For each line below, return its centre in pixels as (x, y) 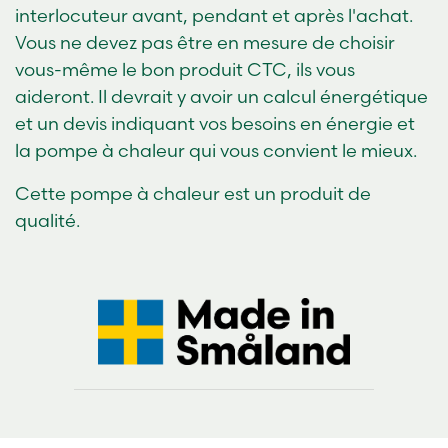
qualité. (47, 220)
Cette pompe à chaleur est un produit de (193, 193)
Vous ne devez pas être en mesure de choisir (205, 42)
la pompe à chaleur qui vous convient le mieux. (216, 150)
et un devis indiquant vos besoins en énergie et (215, 123)
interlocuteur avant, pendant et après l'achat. (214, 15)
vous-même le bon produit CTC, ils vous (185, 69)
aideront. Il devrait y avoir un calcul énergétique (221, 96)
